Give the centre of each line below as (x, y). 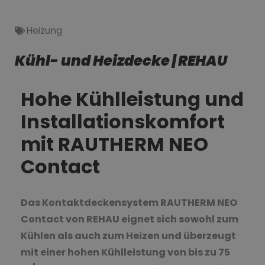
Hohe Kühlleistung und (132, 99)
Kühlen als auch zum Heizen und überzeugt (128, 235)
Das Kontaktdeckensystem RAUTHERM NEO (129, 202)
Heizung (44, 30)
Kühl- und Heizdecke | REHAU (121, 60)
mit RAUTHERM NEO (114, 144)
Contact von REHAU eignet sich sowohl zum (130, 219)
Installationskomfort (123, 121)
